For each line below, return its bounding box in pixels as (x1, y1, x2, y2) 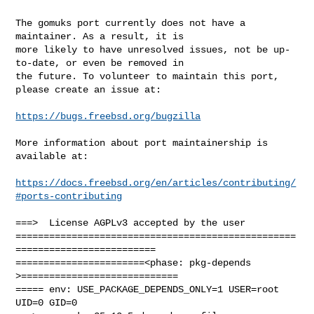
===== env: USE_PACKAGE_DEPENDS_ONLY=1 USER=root (15, 283, 280, 295)
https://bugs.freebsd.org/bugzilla (15, 110, 201, 122)
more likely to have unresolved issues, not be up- (15, 43, 291, 55)
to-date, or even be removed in (15, 57, 184, 69)
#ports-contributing (15, 190, 123, 202)
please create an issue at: (15, 83, 162, 95)
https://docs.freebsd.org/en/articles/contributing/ (15, 177, 296, 189)
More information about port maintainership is (15, 137, 268, 149)
